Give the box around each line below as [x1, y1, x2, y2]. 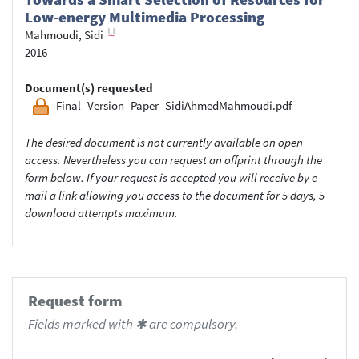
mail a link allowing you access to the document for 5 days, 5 [25, 187, 325, 203]
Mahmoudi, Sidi [25, 26, 103, 42]
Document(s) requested [25, 79, 153, 95]
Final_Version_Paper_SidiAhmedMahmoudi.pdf [56, 97, 292, 113]
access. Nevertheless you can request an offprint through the [25, 151, 322, 167]
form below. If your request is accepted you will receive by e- [25, 169, 321, 185]
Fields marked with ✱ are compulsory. [27, 315, 238, 333]
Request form [27, 292, 122, 311]
